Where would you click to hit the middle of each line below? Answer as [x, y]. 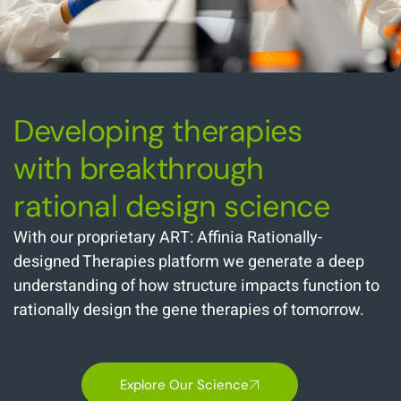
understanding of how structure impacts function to [196, 286]
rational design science [172, 206]
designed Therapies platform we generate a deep [189, 262]
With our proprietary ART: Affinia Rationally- [168, 238]
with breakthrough [139, 169]
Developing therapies [158, 131]
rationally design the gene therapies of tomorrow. [189, 310]
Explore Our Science [184, 385]
